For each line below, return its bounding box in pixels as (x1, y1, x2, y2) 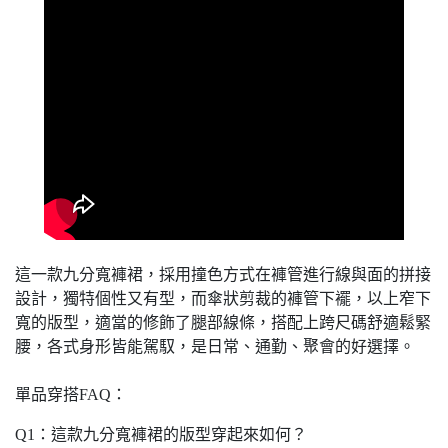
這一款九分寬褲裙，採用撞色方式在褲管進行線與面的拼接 (15, 266, 431, 284)
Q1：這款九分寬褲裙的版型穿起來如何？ (15, 426, 307, 444)
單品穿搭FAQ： (15, 386, 127, 404)
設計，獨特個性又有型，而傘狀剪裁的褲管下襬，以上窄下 (15, 290, 431, 308)
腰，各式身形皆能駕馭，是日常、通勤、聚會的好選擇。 (15, 338, 415, 356)
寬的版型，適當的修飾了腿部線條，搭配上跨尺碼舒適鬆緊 (15, 314, 431, 332)
